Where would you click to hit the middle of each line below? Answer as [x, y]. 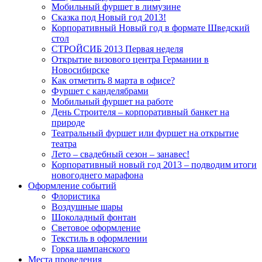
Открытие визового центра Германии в [130, 59]
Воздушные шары [87, 206]
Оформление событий [72, 185]
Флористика [76, 196]
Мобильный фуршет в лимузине [116, 6]
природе [68, 122]
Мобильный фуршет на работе [112, 101]
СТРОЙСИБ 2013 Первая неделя [117, 49]
